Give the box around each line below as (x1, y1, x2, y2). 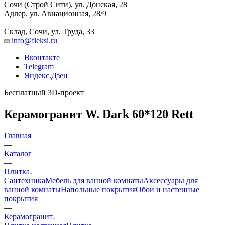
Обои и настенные (136, 185, 199, 194)
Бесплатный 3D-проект (4, 88, 84, 97)
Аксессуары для (143, 176, 198, 185)
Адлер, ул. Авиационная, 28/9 (4, 9, 106, 18)
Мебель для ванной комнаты (45, 176, 143, 185)
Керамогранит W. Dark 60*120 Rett (4, 107, 193, 121)
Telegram (24, 62, 54, 71)
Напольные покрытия (61, 185, 136, 194)
